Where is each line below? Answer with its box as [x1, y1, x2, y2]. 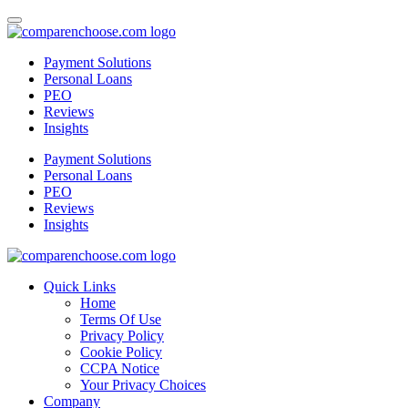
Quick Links [44, 279, 116, 294]
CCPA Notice [80, 361, 159, 376]
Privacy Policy [80, 328, 164, 343]
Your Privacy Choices [80, 377, 206, 393]
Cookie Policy [80, 344, 162, 360]
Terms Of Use [80, 311, 161, 327]
